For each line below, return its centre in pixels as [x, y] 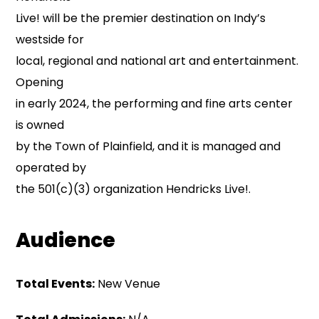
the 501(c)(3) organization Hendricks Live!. [134, 189]
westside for [50, 40]
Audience [66, 240]
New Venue [128, 284]
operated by [51, 168]
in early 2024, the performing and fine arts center [155, 104]
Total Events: [56, 284]
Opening [40, 82]
